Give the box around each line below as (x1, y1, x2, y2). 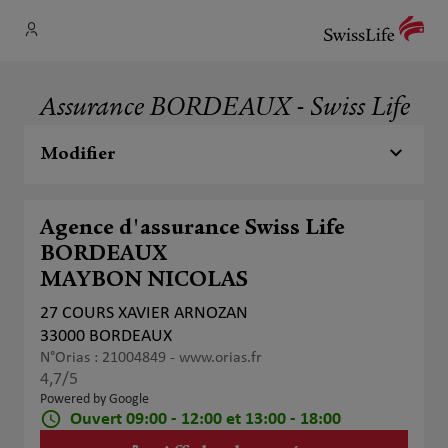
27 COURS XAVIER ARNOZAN (40, 304, 248, 323)
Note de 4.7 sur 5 (78, 373, 145, 384)
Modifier (40, 145, 116, 164)
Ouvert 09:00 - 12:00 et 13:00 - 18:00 (70, 409, 341, 429)
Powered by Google (40, 392, 149, 407)
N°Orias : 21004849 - (40, 350, 179, 366)
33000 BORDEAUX (40, 327, 172, 346)
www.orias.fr (179, 350, 262, 366)
